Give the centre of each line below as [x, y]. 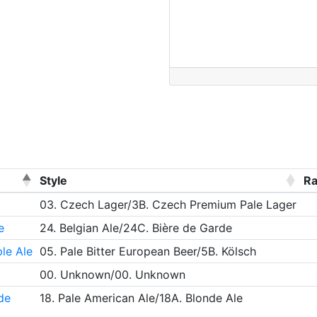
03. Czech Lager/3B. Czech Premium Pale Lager [168, 204]
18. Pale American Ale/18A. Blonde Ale [141, 298]
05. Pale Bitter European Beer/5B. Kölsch [148, 251]
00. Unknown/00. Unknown [112, 275]
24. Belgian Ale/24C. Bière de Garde [136, 228]
